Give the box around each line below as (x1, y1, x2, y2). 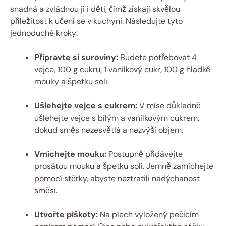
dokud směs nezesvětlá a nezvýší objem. (34, 124, 183, 135)
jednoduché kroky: (10, 27, 78, 38)
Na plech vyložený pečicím (98, 209, 199, 220)
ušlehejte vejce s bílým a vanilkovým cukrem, (34, 112, 199, 123)
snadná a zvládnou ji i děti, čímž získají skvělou (10, 3, 180, 14)
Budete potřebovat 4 (118, 51, 197, 63)
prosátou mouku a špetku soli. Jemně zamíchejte (34, 160, 213, 172)
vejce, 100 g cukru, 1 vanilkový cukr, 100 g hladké (34, 64, 210, 75)
